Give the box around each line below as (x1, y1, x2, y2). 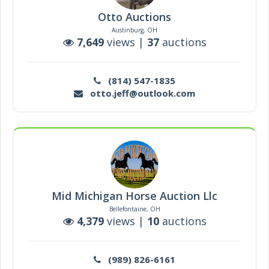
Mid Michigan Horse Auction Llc (52, 189, 217, 203)
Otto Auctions (98, 10, 171, 24)
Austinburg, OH (112, 26, 157, 34)
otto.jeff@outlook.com (83, 87, 195, 99)
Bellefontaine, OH (109, 205, 160, 213)
